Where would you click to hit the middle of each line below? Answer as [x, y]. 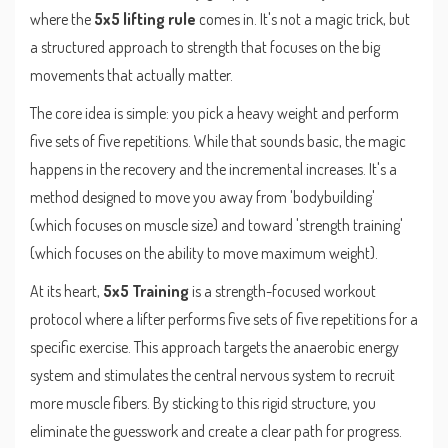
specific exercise [79, 347]
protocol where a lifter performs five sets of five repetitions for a [224, 319]
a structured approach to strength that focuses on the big [205, 47]
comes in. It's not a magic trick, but [303, 19]
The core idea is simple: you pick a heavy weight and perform [214, 113]
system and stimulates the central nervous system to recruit [212, 375]
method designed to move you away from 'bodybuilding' [202, 197]
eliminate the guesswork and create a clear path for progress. [216, 431]
